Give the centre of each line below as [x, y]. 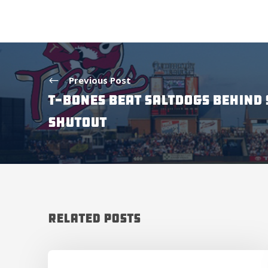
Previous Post [100, 80]
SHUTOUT [77, 122]
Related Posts [94, 218]
